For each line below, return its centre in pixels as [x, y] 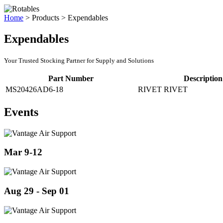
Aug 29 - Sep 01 [37, 191]
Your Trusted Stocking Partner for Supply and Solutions [79, 60]
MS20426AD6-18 [34, 89]
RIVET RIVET [163, 89]
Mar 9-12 [23, 152]
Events [21, 112]
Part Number [71, 78]
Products [46, 18]
